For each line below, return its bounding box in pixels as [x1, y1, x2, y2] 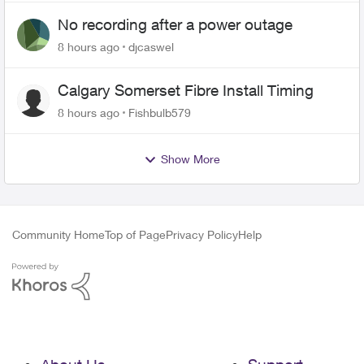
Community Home [12, 227, 105, 241]
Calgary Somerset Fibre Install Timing [58, 81, 314, 99]
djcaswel [128, 40, 174, 54]
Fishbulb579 [128, 106, 191, 119]
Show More [161, 152, 220, 166]
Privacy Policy [166, 227, 238, 241]
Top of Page [105, 227, 166, 241]
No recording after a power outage [58, 15, 292, 33]
